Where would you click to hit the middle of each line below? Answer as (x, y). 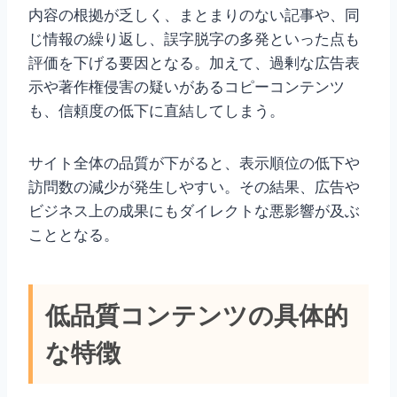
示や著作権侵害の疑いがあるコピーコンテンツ (187, 87)
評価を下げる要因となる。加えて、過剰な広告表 (194, 63)
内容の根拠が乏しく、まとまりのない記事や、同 (194, 16)
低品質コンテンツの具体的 (197, 316)
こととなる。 (74, 235)
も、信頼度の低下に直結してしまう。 (156, 111)
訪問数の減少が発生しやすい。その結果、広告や (194, 187)
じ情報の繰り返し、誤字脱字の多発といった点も (194, 39)
